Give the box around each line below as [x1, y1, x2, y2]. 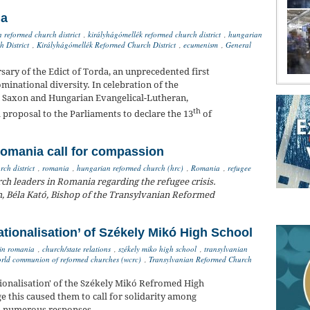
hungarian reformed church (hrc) [77, 163, 183, 174]
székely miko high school [118, 244, 197, 255]
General [226, 39, 251, 50]
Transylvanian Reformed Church [149, 254, 252, 265]
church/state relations [42, 244, 111, 255]
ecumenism [183, 39, 218, 50]
